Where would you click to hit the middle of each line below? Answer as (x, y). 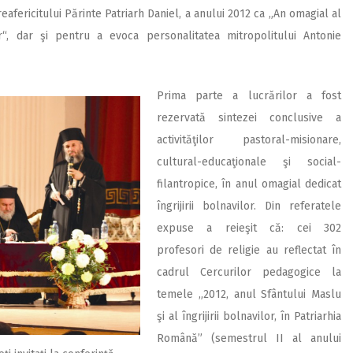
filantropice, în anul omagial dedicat (249, 184)
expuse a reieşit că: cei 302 (249, 228)
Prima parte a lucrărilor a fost (249, 95)
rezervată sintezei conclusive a (249, 117)
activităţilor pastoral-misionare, (249, 139)
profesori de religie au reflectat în (249, 250)
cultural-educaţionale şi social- (249, 162)
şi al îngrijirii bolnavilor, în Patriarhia (249, 316)
